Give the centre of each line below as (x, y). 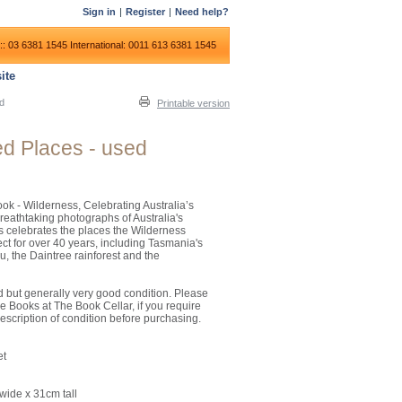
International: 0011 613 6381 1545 (143, 45)
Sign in (99, 12)
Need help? (202, 12)
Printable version (193, 103)
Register (145, 12)
